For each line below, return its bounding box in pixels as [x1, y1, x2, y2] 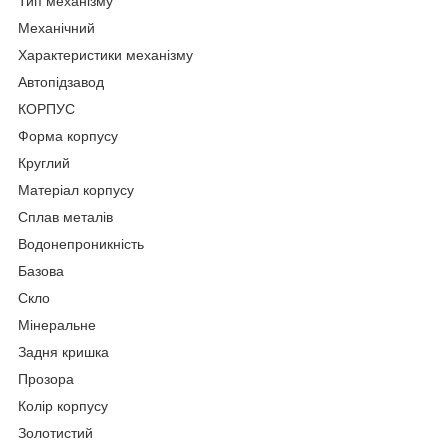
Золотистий [18, 425, 93, 442]
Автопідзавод [18, 74, 104, 91]
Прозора [18, 371, 74, 388]
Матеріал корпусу [18, 182, 134, 199]
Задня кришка [18, 344, 109, 361]
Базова [18, 263, 64, 280]
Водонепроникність [18, 236, 144, 253]
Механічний [18, 20, 95, 37]
